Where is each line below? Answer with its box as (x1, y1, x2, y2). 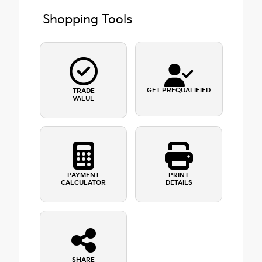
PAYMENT (67, 171, 99, 180)
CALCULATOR (61, 179, 106, 187)
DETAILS (165, 179, 192, 187)
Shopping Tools (43, 12, 132, 27)
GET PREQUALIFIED (147, 87, 211, 95)
